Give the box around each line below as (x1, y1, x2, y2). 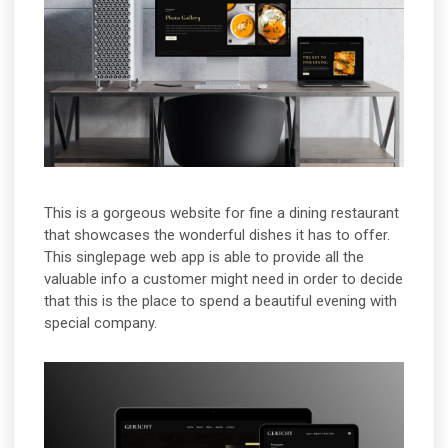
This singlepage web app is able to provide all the (44, 247, 365, 266)
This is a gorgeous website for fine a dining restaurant (44, 203, 400, 222)
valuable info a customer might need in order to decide (44, 269, 404, 288)
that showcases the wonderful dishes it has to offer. (44, 225, 391, 244)
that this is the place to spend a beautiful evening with (44, 291, 398, 310)
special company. (44, 313, 158, 332)
